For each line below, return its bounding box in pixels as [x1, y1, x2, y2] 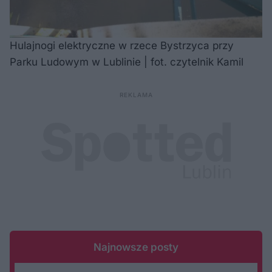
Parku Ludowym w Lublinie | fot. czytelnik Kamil [10, 56, 243, 69]
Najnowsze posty [93, 241, 178, 254]
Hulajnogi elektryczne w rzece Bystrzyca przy [10, 39, 234, 52]
